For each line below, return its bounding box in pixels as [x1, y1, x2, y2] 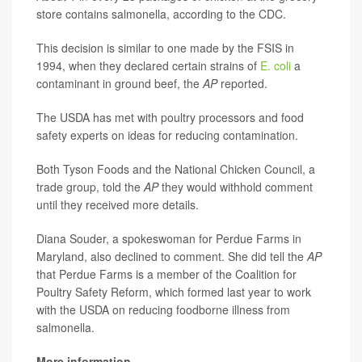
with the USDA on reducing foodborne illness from [36, 301, 290, 318]
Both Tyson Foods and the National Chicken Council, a [36, 160, 315, 177]
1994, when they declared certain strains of [36, 57, 260, 74]
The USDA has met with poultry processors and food [36, 108, 304, 125]
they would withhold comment [162, 178, 313, 195]
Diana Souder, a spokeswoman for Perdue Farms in [36, 229, 301, 246]
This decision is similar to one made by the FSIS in [36, 39, 294, 56]
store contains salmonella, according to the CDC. [36, 5, 286, 22]
